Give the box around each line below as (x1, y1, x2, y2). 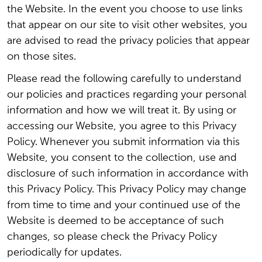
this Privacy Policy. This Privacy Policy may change (7, 184, 246, 195)
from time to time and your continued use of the (7, 200, 240, 211)
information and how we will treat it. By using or (7, 105, 236, 116)
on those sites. (7, 51, 76, 62)
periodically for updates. (7, 247, 122, 258)
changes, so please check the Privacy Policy (7, 232, 217, 242)
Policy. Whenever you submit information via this (7, 137, 240, 147)
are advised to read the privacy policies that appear (7, 36, 250, 46)
